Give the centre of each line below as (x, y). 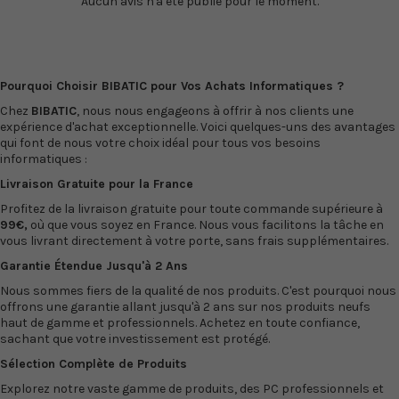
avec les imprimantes (103, 29)
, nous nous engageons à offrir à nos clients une (215, 111)
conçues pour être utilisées (103, 13)
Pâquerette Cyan (301, 13)
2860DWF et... (103, 61)
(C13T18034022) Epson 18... (301, 61)
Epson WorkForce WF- (103, 45)
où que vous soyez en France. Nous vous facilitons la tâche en (206, 225)
